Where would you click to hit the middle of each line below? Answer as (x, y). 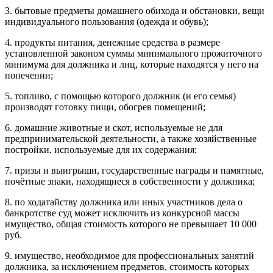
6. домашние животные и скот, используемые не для (114, 127)
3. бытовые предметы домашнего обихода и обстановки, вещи (135, 10)
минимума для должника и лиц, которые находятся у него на (132, 64)
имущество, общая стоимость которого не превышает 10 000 (131, 224)
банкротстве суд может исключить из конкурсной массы (122, 213)
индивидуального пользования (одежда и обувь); (107, 21)
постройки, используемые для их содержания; (101, 149)
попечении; (29, 75)
